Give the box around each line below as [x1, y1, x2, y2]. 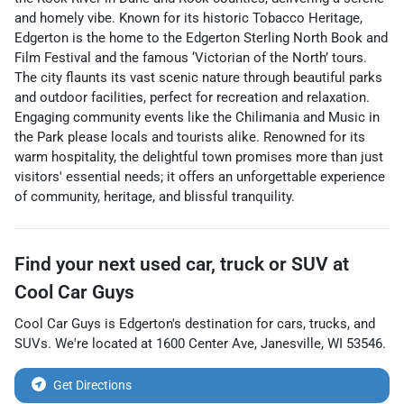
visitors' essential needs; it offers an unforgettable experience [14, 168, 385, 185]
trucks [309, 315, 347, 332]
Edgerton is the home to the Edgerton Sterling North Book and [14, 29, 388, 46]
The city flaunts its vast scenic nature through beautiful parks [14, 69, 382, 86]
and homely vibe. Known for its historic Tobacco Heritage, [14, 9, 363, 26]
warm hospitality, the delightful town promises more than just [14, 148, 383, 165]
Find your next [14, 252, 140, 275]
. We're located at [48, 335, 156, 352]
